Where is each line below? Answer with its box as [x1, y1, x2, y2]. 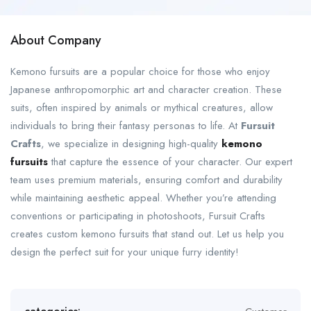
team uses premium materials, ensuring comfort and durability [10, 172, 283, 187]
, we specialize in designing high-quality [41, 136, 221, 151]
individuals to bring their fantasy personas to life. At [10, 118, 241, 133]
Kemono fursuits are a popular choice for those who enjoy [10, 64, 270, 79]
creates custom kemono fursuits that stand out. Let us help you [10, 226, 284, 242]
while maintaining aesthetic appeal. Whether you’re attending [10, 190, 276, 205]
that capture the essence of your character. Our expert [51, 154, 292, 169]
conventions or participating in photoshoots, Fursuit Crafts [10, 208, 265, 224]
